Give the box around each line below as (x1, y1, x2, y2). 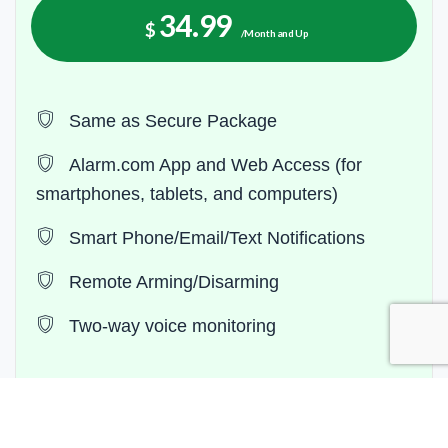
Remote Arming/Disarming (64, 272, 279, 293)
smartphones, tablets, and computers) (36, 184, 338, 205)
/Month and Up (240, 27, 309, 40)
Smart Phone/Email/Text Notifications (64, 228, 365, 249)
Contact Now (175, 406, 273, 424)
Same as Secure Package (64, 111, 277, 132)
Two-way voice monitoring (64, 316, 276, 337)
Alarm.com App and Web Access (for (64, 155, 362, 176)
